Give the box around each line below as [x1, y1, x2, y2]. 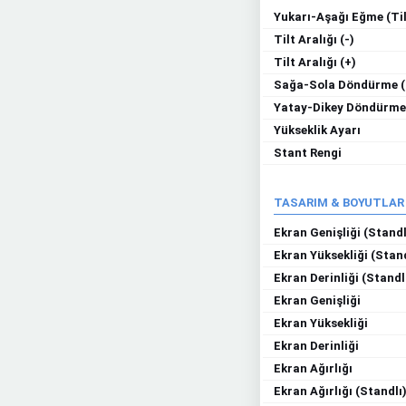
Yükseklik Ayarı [274, 123, 361, 137]
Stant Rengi [274, 146, 342, 159]
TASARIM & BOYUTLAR [274, 196, 404, 209]
